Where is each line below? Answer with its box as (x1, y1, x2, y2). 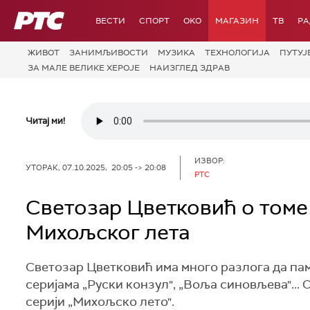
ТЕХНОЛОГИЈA (205, 47, 270, 58)
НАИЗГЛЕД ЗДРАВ (149, 62, 230, 73)
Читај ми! (26, 115, 65, 127)
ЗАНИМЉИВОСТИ (69, 47, 148, 58)
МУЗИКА (158, 47, 195, 58)
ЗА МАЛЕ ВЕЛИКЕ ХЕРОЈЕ (28, 62, 140, 73)
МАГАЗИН (215, 15, 259, 26)
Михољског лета (26, 219, 190, 246)
